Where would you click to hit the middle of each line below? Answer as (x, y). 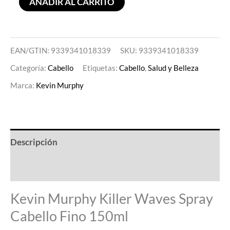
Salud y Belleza (173, 68)
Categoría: (29, 68)
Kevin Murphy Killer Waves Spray (112, 199)
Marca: (23, 85)
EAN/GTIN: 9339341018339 (61, 51)
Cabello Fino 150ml (69, 216)
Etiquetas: (101, 68)
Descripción (34, 142)
